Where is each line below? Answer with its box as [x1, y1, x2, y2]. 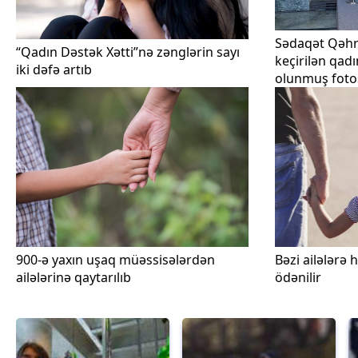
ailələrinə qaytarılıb [16, 268, 131, 286]
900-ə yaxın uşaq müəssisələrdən [16, 251, 215, 268]
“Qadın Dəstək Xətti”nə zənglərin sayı [16, 43, 240, 61]
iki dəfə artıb [16, 61, 92, 78]
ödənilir [274, 268, 321, 286]
